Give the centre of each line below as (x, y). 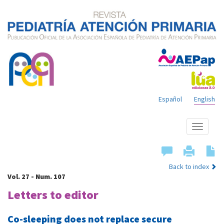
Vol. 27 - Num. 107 (36, 177)
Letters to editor (53, 195)
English (204, 99)
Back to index (189, 167)
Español (170, 99)
